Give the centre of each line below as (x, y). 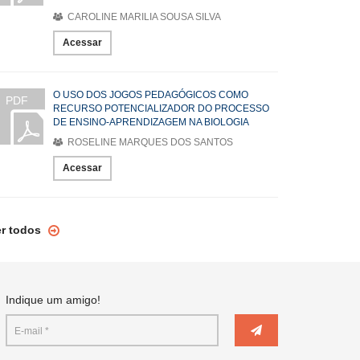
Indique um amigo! (53, 300)
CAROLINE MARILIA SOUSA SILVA (143, 17)
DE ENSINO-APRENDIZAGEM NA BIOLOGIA (151, 122)
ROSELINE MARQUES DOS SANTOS (149, 142)
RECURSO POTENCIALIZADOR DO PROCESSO (161, 108)
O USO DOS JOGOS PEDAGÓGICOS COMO (151, 95)
